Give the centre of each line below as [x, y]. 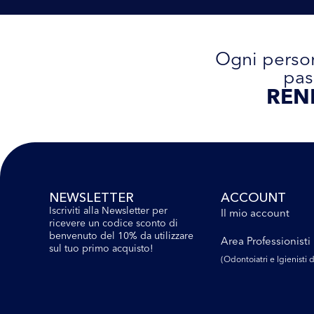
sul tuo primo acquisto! [101, 248]
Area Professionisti [265, 240]
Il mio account [255, 213]
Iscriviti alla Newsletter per [108, 211]
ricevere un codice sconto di [114, 223]
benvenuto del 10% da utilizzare [121, 236]
